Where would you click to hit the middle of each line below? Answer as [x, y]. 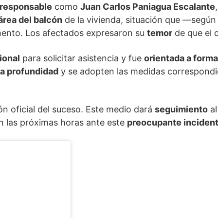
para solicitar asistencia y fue [82, 58]
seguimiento [181, 109]
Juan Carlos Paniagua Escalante [148, 7]
